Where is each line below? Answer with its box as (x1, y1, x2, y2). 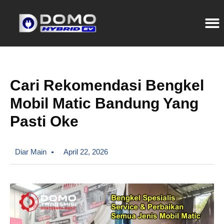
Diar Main (15, 147, 46, 156)
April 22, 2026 (63, 147, 108, 156)
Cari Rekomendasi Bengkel (10, 77, 204, 94)
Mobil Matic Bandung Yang (10, 95, 198, 112)
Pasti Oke (10, 113, 78, 130)
